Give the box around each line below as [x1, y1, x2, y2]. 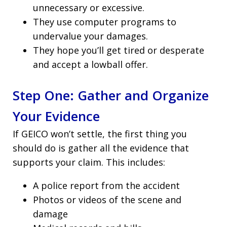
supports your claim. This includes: [13, 156, 165, 168]
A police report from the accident [33, 179, 180, 192]
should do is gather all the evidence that [13, 141, 189, 154]
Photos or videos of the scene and [33, 193, 181, 206]
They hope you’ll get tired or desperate [33, 44, 204, 56]
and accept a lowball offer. [33, 58, 148, 70]
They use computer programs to [33, 15, 176, 28]
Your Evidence [13, 106, 100, 125]
